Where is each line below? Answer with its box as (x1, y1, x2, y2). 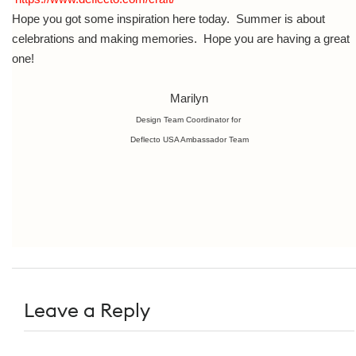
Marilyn (170, 91, 208, 105)
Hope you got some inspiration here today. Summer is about (12, 12, 325, 25)
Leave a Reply (24, 298, 150, 322)
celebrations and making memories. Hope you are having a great (12, 32, 350, 45)
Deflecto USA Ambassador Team (130, 135, 249, 144)
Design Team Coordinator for (135, 115, 243, 124)
